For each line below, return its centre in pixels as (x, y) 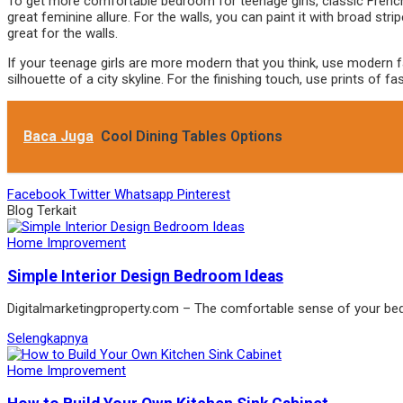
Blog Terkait (42, 211)
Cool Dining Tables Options (192, 137)
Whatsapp (146, 195)
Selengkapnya (48, 339)
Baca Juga (58, 137)
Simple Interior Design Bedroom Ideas (145, 276)
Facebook (38, 195)
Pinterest (204, 195)
